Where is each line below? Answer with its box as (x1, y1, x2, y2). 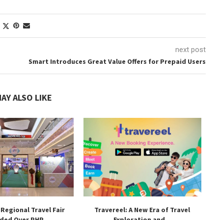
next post (175, 45, 206, 54)
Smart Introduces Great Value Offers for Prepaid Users (28, 57, 206, 66)
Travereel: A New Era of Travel (94, 205, 191, 214)
